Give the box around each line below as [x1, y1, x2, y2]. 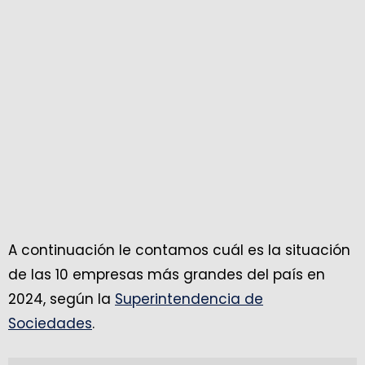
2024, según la [8, 289, 115, 310]
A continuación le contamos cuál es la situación [8, 240, 350, 261]
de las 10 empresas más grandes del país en [8, 265, 325, 285]
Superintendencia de [115, 289, 263, 310]
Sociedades [8, 314, 92, 334]
